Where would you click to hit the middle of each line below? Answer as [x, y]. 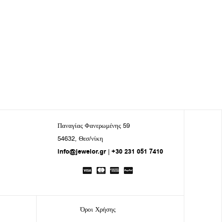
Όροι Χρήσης [98, 209]
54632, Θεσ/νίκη [80, 138]
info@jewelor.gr [82, 151]
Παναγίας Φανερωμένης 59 [93, 126]
